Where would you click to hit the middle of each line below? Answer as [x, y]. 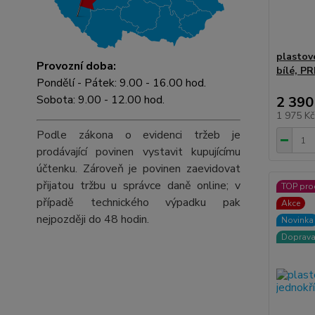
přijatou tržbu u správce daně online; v [139, 186]
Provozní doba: [76, 66]
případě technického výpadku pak [139, 202]
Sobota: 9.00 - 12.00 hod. [101, 100]
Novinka [297, 220]
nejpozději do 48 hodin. [93, 219]
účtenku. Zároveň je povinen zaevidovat [139, 169]
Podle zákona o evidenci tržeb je [139, 135]
